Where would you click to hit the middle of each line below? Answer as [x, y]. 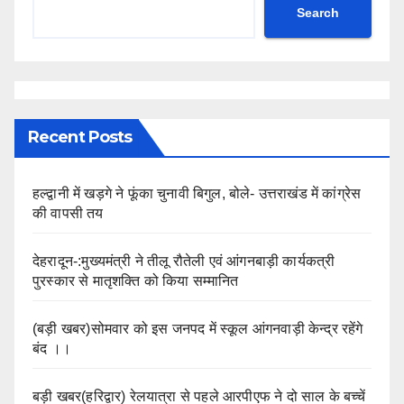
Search [318, 13]
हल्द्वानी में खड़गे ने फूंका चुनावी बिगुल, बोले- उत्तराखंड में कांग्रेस [197, 193]
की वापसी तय [68, 213]
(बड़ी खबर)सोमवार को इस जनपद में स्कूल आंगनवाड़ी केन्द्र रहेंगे [198, 328]
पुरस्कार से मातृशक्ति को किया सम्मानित [136, 280]
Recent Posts [80, 137]
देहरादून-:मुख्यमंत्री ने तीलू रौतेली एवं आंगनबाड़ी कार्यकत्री [184, 261]
